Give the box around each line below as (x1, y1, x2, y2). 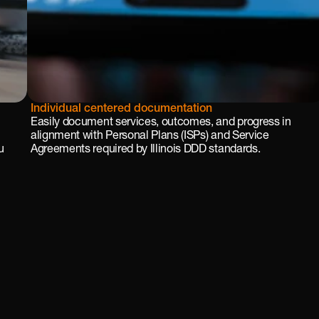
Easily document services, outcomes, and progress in (31, 117, 291, 128)
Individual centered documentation (31, 103, 212, 115)
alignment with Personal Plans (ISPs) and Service (31, 130, 269, 142)
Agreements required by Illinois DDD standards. (31, 144, 261, 155)
